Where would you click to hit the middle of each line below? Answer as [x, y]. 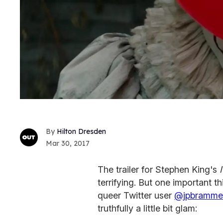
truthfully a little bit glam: [147, 209]
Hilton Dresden [81, 132]
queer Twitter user [136, 196]
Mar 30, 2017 [68, 144]
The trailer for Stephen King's [159, 170]
